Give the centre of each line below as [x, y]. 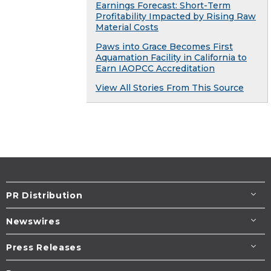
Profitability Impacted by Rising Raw [176, 16]
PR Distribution [44, 195]
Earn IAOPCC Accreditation [155, 68]
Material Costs [127, 27]
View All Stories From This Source [170, 87]
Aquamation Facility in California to [171, 57]
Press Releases [44, 247]
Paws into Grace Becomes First [164, 46]
